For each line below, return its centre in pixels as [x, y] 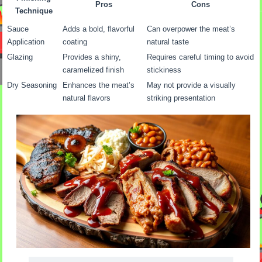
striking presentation [181, 98]
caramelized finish [94, 70]
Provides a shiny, [92, 57]
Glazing [20, 57]
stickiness [164, 70]
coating [75, 42]
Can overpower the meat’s [191, 29]
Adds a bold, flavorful [99, 29]
